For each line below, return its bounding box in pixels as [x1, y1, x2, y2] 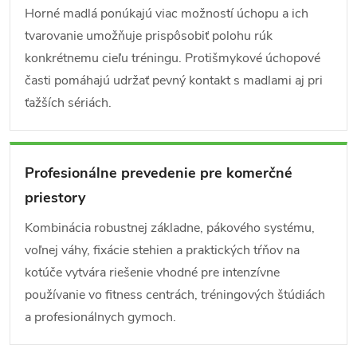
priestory [25, 188, 85, 207]
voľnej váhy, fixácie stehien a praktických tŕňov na [25, 241, 300, 259]
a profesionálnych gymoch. [25, 308, 176, 326]
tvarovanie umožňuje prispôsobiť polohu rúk [25, 27, 273, 45]
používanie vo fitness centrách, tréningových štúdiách [25, 286, 325, 304]
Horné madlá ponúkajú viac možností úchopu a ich [25, 5, 308, 22]
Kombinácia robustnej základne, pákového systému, [25, 219, 315, 237]
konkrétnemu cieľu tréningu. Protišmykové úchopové [25, 49, 320, 67]
